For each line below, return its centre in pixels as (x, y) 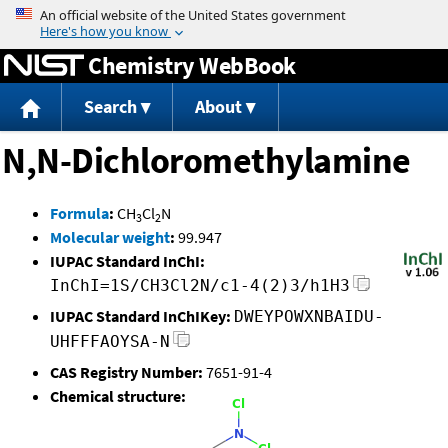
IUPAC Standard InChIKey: (140, 316)
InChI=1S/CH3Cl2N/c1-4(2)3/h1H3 (200, 286)
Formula (79, 213)
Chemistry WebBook (192, 65)
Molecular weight (110, 237)
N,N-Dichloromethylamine (206, 161)
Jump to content (224, 14)
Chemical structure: (118, 396)
